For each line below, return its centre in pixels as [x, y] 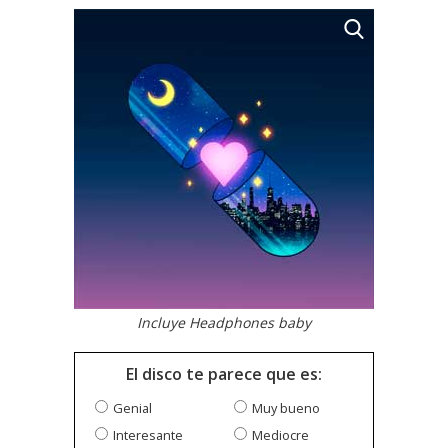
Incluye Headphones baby [224, 323]
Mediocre [280, 435]
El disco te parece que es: [224, 374]
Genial [132, 408]
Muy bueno [286, 408]
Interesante [148, 435]
